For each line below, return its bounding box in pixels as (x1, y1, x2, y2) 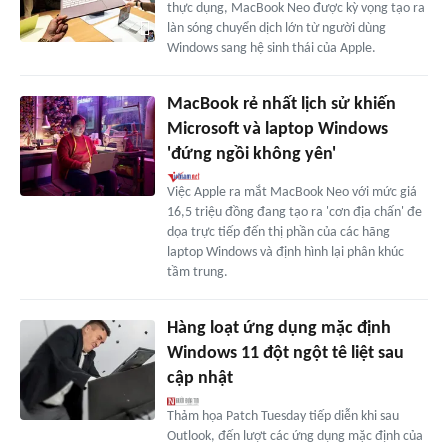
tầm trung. (166, 264, 228, 280)
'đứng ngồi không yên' (166, 144, 336, 164)
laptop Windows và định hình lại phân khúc (166, 244, 404, 260)
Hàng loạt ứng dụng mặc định (166, 318, 391, 338)
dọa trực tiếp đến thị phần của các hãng (166, 224, 390, 240)
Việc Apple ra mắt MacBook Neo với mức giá (166, 184, 417, 200)
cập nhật (166, 368, 233, 388)
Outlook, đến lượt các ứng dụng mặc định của (166, 428, 423, 444)
